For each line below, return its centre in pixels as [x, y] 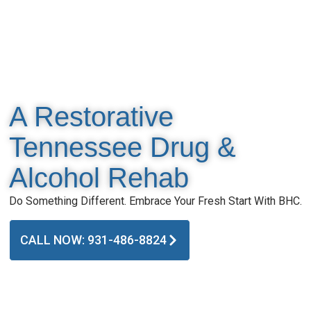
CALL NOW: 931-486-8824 [94, 239]
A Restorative [92, 116]
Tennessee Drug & [123, 147]
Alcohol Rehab [99, 177]
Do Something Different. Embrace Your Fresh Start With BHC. [156, 201]
